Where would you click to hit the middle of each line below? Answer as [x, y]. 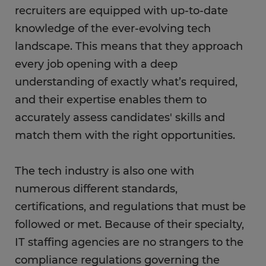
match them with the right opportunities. [125, 136]
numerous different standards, [96, 189]
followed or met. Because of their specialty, [129, 225]
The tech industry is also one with [104, 171]
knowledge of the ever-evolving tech [113, 29]
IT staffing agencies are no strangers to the [129, 243]
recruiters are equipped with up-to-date [121, 11]
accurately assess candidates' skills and [120, 118]
